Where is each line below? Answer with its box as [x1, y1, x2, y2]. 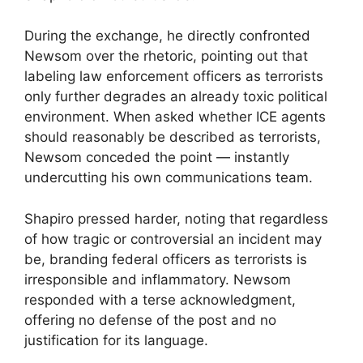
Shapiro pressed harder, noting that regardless [24, 210, 328, 227]
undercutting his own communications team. [24, 169, 313, 186]
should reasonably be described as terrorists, [24, 129, 321, 146]
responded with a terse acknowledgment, [24, 291, 296, 308]
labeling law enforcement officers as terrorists [24, 68, 323, 85]
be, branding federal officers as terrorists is [24, 250, 307, 267]
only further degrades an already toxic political [24, 88, 327, 105]
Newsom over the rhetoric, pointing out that [24, 48, 308, 65]
